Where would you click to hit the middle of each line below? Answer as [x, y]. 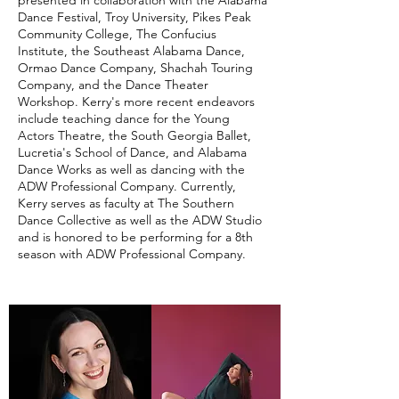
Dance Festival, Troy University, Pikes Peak [134, 17]
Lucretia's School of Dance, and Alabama [132, 152]
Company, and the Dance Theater [113, 85]
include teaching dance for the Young [124, 118]
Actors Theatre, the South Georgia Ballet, [134, 135]
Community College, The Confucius [117, 34]
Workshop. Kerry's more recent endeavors [136, 102]
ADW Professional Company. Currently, [127, 186]
